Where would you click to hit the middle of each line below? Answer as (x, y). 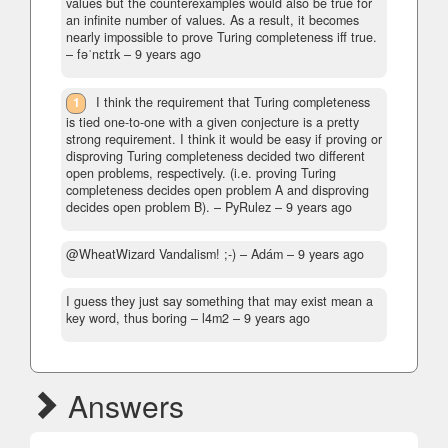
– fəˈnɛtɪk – (100, 54)
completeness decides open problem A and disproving (217, 189)
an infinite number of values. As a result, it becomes (212, 20)
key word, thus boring (126, 317)
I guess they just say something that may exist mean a (219, 300)
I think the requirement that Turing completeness (233, 102)
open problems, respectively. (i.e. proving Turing (201, 172)
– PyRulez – (248, 206)
